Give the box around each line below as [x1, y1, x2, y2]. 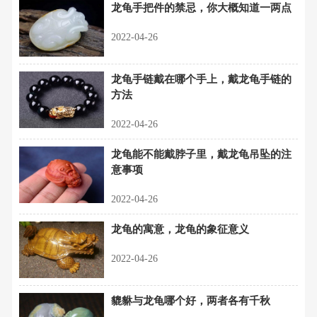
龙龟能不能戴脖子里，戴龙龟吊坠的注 [111, 148, 292, 160]
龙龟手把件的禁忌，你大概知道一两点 [111, 1, 292, 13]
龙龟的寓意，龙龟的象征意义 [111, 223, 249, 235]
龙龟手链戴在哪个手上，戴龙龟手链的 [111, 73, 292, 85]
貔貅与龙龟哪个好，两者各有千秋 [111, 294, 270, 306]
